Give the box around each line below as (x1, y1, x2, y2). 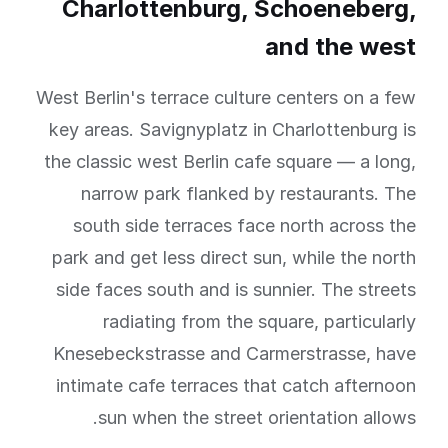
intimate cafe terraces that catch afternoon (56, 375, 416, 396)
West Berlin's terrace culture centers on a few (36, 87, 416, 108)
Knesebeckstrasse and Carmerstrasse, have (53, 343, 416, 364)
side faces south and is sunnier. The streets (56, 279, 416, 300)
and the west (265, 32, 416, 61)
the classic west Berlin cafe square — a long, (44, 151, 416, 172)
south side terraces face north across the (73, 215, 416, 236)
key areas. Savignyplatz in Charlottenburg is (49, 119, 416, 140)
